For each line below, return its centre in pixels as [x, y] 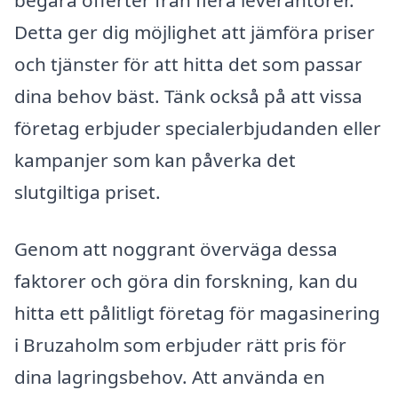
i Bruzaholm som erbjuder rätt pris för [180, 344]
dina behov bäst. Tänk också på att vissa [188, 96]
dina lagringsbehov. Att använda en [170, 376]
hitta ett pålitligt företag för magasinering [197, 312]
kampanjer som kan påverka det [155, 160]
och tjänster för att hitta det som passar [188, 64]
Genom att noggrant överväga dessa [176, 248]
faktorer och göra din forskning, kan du [186, 280]
